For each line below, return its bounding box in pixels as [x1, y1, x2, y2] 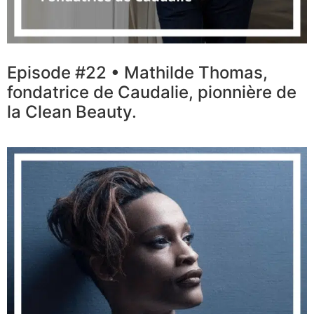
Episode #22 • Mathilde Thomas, [7, 62, 268, 83]
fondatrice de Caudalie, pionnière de [7, 82, 296, 103]
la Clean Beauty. [7, 102, 137, 123]
